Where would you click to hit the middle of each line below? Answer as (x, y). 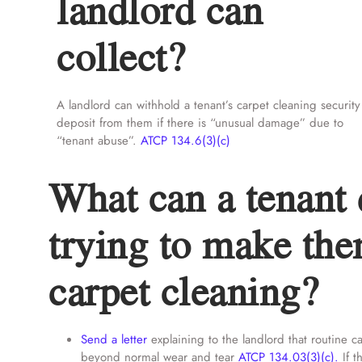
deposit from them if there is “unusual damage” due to (200, 123)
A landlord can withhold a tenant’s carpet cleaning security (208, 105)
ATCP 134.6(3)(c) (185, 141)
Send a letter (114, 339)
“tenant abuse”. (99, 141)
